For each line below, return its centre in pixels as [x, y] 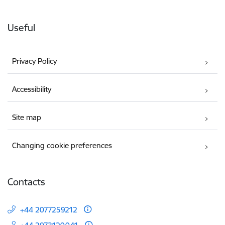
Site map [27, 118]
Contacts [26, 182]
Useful [21, 28]
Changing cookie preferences [62, 146]
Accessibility [32, 89]
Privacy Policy [35, 61]
